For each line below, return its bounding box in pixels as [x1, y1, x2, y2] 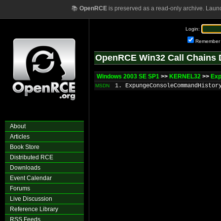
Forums [10, 185, 30, 192]
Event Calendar [10, 175, 52, 182]
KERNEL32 [169, 73, 201, 80]
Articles [10, 133, 30, 140]
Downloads [10, 164, 40, 171]
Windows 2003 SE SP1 [97, 73, 159, 80]
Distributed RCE [10, 154, 53, 161]
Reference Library [10, 206, 58, 213]
